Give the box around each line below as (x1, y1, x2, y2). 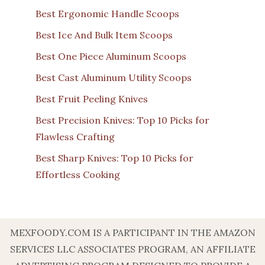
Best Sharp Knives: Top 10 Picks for (35, 151, 193, 164)
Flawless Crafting (35, 130, 115, 143)
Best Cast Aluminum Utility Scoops (35, 71, 192, 83)
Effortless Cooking (35, 168, 120, 180)
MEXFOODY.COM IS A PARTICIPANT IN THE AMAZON (9, 226, 256, 238)
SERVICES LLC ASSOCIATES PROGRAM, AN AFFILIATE (9, 243, 256, 255)
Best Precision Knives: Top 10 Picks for (35, 114, 209, 126)
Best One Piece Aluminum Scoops (35, 50, 186, 62)
